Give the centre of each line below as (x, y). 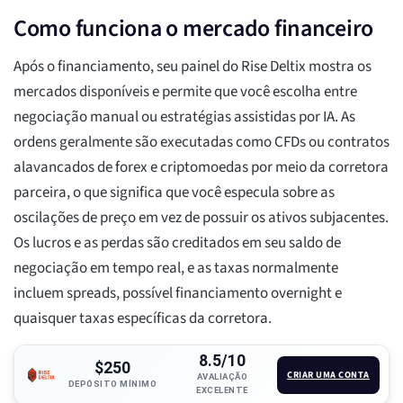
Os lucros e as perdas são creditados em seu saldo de (177, 243)
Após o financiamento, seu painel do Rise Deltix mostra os (193, 67)
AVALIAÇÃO (222, 377)
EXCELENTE (222, 390)
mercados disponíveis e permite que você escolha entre (185, 92)
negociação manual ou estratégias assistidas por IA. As (184, 117)
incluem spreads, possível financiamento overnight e (178, 294)
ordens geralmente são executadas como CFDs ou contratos (201, 143)
